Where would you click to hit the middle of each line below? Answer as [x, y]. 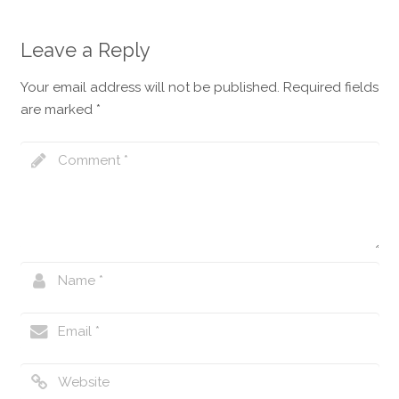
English [57, 31]
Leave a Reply [85, 50]
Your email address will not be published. [150, 88]
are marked [58, 110]
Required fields [330, 88]
